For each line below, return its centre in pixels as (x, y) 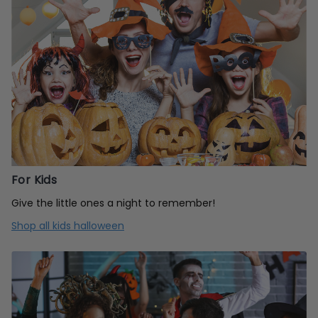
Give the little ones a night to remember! (113, 203)
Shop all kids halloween (68, 225)
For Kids (34, 180)
